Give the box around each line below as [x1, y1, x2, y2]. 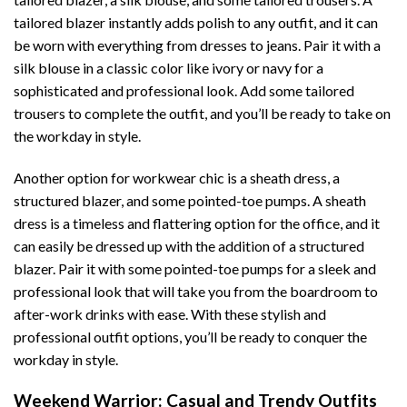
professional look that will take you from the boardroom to [14, 282, 378, 300]
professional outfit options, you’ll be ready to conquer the [14, 327, 367, 345]
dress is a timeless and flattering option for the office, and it [14, 213, 380, 232]
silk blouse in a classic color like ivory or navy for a [14, 59, 323, 77]
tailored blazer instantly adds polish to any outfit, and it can [14, 14, 378, 32]
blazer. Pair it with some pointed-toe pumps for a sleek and [14, 259, 376, 277]
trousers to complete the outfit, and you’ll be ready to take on [14, 104, 391, 123]
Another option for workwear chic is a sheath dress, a [14, 168, 340, 186]
